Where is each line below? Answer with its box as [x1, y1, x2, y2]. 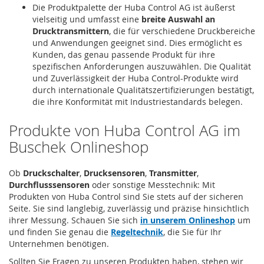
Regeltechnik [111, 226, 163, 237]
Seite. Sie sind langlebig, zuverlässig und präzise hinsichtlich [9, 202, 249, 214]
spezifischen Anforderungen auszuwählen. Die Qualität [32, 60, 251, 72]
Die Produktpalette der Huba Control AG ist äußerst [32, 1, 235, 13]
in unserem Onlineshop [140, 214, 235, 226]
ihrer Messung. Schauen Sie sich [9, 214, 140, 226]
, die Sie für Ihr [163, 226, 222, 237]
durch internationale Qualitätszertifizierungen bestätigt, [32, 84, 254, 95]
